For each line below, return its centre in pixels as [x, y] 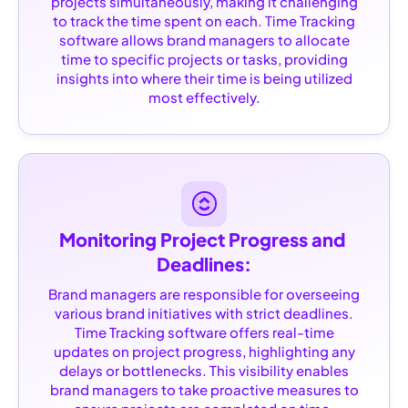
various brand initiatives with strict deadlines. [204, 312]
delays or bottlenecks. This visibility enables [204, 370]
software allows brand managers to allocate [204, 39]
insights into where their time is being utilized [204, 77]
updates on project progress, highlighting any [204, 351]
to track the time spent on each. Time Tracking [204, 20]
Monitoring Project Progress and [202, 239]
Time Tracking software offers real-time [204, 331]
